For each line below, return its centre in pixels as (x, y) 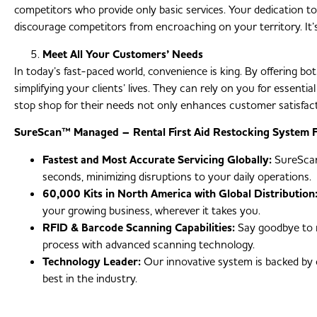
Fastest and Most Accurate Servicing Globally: (157, 160)
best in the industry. (90, 278)
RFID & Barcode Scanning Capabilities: (139, 227)
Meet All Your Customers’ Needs (123, 54)
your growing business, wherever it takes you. (151, 211)
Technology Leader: (92, 261)
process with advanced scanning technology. (149, 244)
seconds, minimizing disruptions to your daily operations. (177, 177)
